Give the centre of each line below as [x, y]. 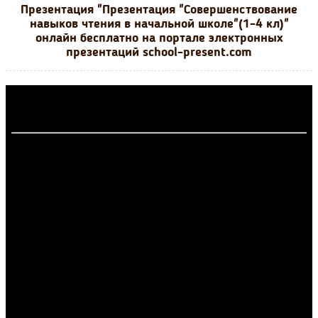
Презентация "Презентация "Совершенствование [159, 10]
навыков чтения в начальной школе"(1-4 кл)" [159, 24]
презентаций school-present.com [159, 53]
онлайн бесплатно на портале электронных [159, 38]
